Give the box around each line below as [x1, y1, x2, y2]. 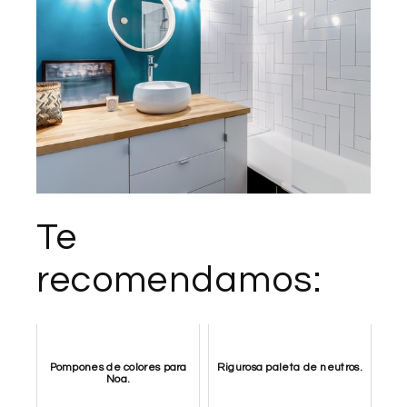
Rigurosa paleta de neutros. [216, 362, 362, 374]
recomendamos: [36, 261, 322, 301]
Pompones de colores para [49, 362, 187, 374]
